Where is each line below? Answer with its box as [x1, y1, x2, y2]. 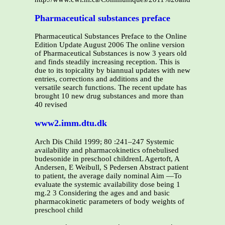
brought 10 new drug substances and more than [35, 92, 184, 100]
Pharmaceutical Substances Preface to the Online [35, 32, 187, 41]
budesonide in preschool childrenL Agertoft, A [35, 154, 179, 163]
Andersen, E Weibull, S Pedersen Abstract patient [35, 163, 188, 171]
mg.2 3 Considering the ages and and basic [35, 188, 170, 197]
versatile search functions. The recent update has [35, 83, 187, 92]
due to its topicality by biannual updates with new [35, 66, 190, 75]
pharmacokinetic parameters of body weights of [35, 197, 184, 205]
